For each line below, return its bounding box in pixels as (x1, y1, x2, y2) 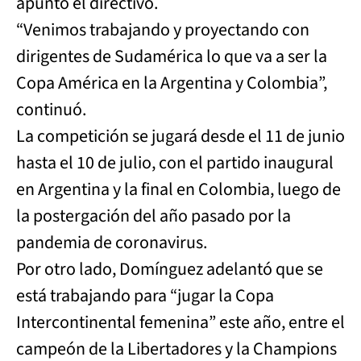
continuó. (16, 97, 86, 122)
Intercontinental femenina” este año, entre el (16, 309, 345, 335)
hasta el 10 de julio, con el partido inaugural (16, 150, 334, 176)
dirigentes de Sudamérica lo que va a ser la (16, 44, 327, 69)
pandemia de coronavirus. (16, 230, 207, 255)
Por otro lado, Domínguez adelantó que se (16, 256, 323, 282)
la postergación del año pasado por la (16, 203, 291, 229)
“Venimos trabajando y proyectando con (16, 17, 309, 43)
